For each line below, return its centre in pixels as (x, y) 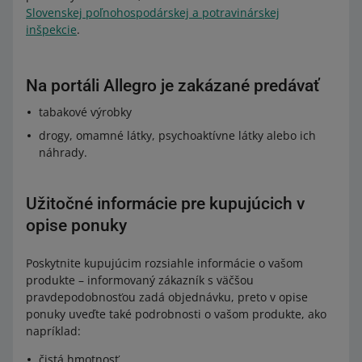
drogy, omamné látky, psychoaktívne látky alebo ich (177, 135)
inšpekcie (51, 29)
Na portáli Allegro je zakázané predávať (173, 86)
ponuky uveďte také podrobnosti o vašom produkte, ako (176, 314)
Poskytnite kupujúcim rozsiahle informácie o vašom (164, 263)
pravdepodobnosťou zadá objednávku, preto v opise (167, 297)
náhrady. (63, 152)
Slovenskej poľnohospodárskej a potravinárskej (153, 13)
